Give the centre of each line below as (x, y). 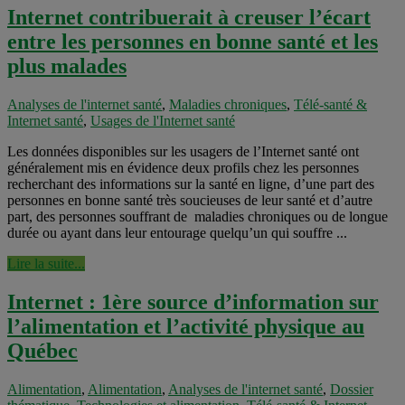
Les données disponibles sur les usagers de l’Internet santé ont (183, 151)
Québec (42, 350)
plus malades (67, 66)
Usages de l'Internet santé (163, 120)
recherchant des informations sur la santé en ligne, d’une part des (191, 184)
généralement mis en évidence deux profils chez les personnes (183, 167)
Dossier (352, 389)
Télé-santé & (330, 104)
